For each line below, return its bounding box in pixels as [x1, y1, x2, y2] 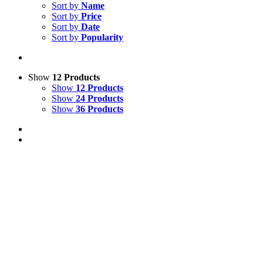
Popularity [81, 32, 123, 42]
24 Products [76, 93, 123, 103]
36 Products [76, 104, 123, 114]
